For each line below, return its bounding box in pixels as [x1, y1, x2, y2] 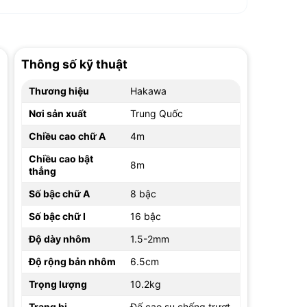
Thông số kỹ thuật [21, 56, 127, 71]
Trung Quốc [130, 108, 183, 120]
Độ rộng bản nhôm [28, 256, 116, 268]
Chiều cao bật [28, 153, 93, 165]
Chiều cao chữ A [28, 130, 106, 143]
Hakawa [130, 85, 167, 97]
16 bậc [130, 210, 161, 223]
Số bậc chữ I [28, 210, 86, 223]
